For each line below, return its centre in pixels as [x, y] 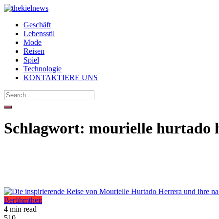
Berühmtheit [23, 200]
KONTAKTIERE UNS [61, 77]
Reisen [34, 51]
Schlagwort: [46, 128]
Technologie [43, 69]
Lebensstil [39, 33]
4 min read [20, 209]
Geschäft [37, 25]
